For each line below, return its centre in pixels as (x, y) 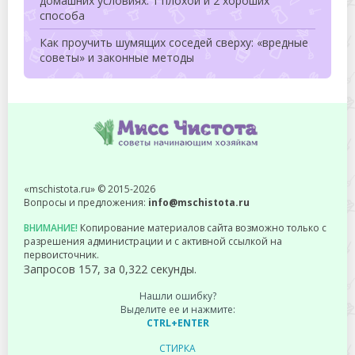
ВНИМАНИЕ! (51, 228)
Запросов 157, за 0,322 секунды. (110, 269)
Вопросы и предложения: (86, 202)
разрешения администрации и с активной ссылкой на (153, 241)
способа (62, 15)
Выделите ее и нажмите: (177, 309)
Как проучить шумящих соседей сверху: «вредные (174, 42)
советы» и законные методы (117, 57)
